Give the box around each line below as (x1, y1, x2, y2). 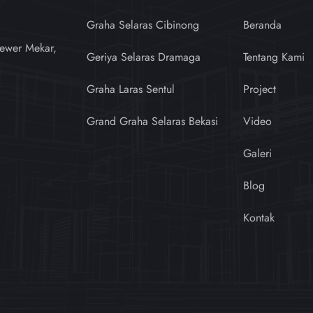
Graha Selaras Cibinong (87, 16, 199, 33)
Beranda (243, 16, 282, 33)
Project (243, 80, 276, 97)
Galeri (243, 145, 272, 161)
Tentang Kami (243, 48, 305, 65)
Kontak (243, 209, 275, 226)
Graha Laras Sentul (87, 80, 175, 97)
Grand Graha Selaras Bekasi (87, 112, 218, 129)
